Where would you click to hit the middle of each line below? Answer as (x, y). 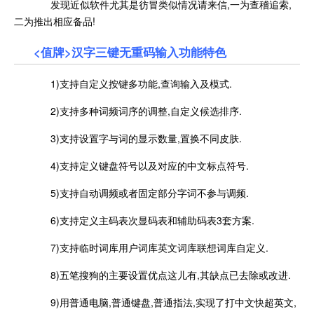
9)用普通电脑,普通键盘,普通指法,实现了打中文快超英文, (165, 302)
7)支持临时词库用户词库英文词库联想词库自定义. (151, 247)
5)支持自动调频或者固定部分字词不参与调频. (141, 192)
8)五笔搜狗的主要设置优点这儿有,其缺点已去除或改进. (162, 274)
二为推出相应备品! (55, 21)
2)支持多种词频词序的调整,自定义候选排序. (138, 110)
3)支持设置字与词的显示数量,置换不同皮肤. (138, 138)
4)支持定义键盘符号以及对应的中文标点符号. (141, 165)
